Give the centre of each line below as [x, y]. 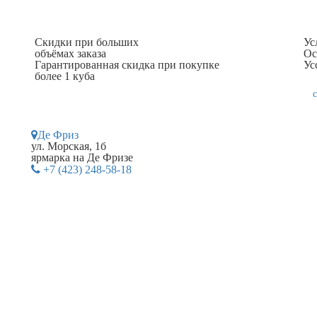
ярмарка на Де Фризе [82, 157]
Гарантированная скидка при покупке [127, 64]
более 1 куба [65, 76]
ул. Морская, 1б [69, 146]
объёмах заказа [70, 53]
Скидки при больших [87, 42]
